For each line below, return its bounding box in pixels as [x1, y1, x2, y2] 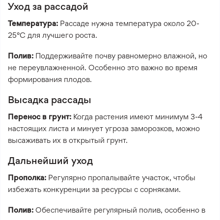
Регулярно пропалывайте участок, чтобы [46, 172, 195, 182]
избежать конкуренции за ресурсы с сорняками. [8, 184, 183, 194]
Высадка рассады [8, 93, 91, 106]
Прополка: [8, 172, 46, 182]
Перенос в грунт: [8, 111, 71, 121]
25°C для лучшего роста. [8, 30, 97, 40]
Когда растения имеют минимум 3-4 [71, 111, 203, 121]
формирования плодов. [8, 74, 92, 84]
